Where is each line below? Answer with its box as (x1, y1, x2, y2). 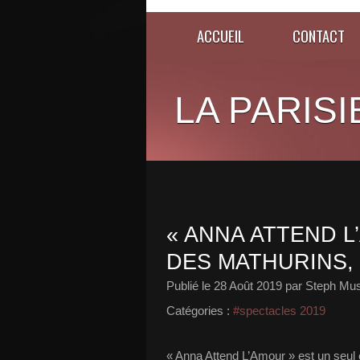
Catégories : (166, 304, 230, 317)
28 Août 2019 (214, 279, 282, 292)
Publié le (166, 279, 214, 292)
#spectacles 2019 (233, 304, 325, 317)
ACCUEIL (197, 25, 244, 47)
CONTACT (292, 25, 345, 47)
